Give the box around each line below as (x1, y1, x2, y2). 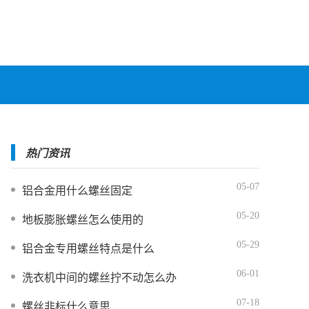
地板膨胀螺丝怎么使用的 (22, 214, 143, 226)
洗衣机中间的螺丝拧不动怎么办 (22, 272, 177, 283)
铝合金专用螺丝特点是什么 (22, 243, 154, 255)
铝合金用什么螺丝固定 (22, 185, 132, 197)
